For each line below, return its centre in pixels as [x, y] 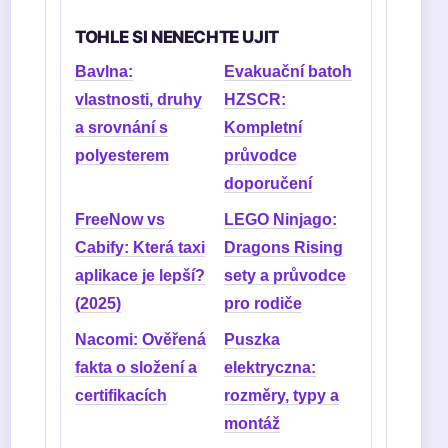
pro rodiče [263, 303]
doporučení [268, 183]
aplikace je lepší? [140, 275]
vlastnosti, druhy [138, 99]
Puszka [252, 339]
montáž [252, 423]
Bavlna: [104, 71]
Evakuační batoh [288, 71]
